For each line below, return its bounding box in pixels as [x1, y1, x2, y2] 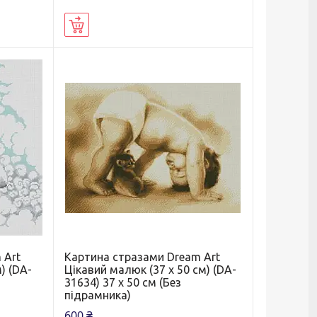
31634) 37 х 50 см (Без [64, 275, 181, 289]
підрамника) [64, 288, 131, 301]
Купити [88, 20, 121, 32]
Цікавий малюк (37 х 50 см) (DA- [64, 263, 236, 276]
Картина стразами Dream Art [64, 250, 220, 263]
